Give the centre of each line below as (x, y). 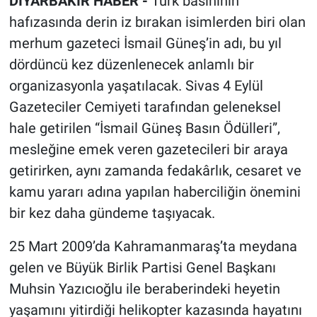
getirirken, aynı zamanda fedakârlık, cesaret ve (155, 171)
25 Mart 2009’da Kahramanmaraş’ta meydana (153, 247)
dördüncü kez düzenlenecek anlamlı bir (131, 65)
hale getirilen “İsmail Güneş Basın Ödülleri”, (144, 128)
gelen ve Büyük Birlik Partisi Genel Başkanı (142, 268)
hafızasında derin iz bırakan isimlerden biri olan (157, 22)
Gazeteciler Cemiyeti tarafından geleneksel (145, 107)
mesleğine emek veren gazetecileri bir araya (148, 150)
